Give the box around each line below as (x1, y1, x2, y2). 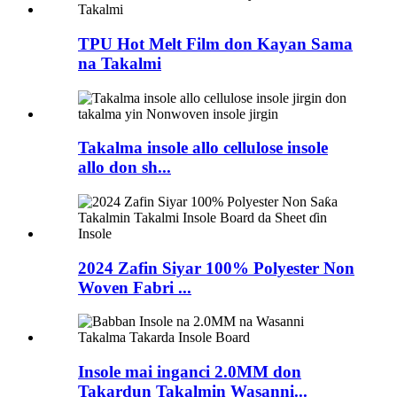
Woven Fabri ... (78, 277, 191, 297)
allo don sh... (78, 158, 171, 177)
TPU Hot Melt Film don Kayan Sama (78, 34, 353, 53)
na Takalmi (78, 53, 161, 73)
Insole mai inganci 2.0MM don (78, 362, 301, 382)
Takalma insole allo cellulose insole (78, 138, 328, 158)
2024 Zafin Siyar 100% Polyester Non (78, 258, 354, 277)
